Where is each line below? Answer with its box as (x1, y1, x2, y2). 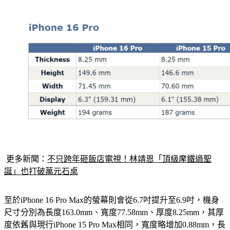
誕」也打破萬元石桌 (4, 166, 78, 176)
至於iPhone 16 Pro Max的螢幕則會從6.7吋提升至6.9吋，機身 (4, 195, 219, 204)
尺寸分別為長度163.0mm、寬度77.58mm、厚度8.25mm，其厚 (4, 207, 224, 217)
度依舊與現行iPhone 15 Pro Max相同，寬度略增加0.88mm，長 (4, 220, 225, 229)
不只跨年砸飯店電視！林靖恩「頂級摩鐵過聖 (47, 154, 212, 163)
